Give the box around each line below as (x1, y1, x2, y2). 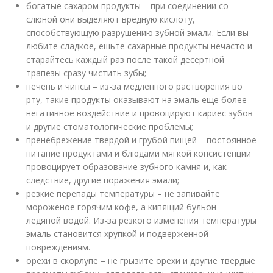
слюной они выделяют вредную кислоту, (26, 13, 196, 25)
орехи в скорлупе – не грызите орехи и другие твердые (26, 254, 256, 266)
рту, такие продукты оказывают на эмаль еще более (26, 93, 247, 105)
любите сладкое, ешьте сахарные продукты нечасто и (26, 40, 253, 52)
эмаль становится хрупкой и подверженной (26, 227, 209, 239)
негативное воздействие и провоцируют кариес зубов (26, 107, 253, 119)
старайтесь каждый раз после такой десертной (26, 53, 225, 65)
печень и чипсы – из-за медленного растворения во (26, 80, 243, 92)
